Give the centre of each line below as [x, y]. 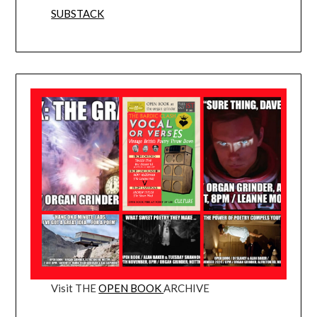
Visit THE [75, 288]
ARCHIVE [187, 288]
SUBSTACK [78, 13]
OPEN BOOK [131, 288]
